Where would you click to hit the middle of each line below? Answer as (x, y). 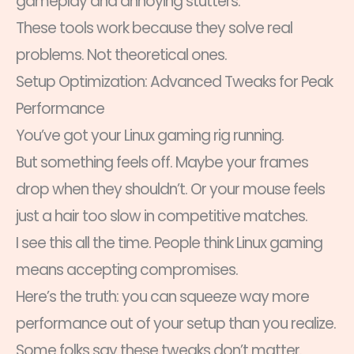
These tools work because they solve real (154, 28)
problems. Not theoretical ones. (121, 55)
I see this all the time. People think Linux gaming (169, 243)
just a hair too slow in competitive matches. (162, 217)
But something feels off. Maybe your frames (162, 163)
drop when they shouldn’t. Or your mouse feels (170, 190)
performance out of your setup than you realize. (176, 324)
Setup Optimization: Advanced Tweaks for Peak (174, 82)
